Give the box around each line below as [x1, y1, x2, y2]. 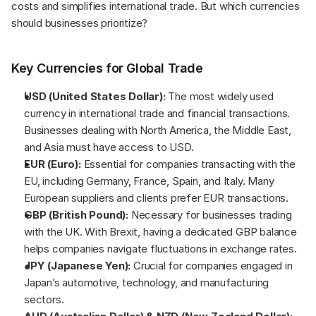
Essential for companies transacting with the [80, 157, 296, 171]
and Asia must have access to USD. [24, 140, 194, 154]
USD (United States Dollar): [24, 89, 166, 103]
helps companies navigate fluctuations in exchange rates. [24, 241, 297, 255]
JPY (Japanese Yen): [24, 258, 131, 272]
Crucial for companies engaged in [130, 258, 293, 272]
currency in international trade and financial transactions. [24, 106, 291, 120]
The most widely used [165, 89, 274, 103]
